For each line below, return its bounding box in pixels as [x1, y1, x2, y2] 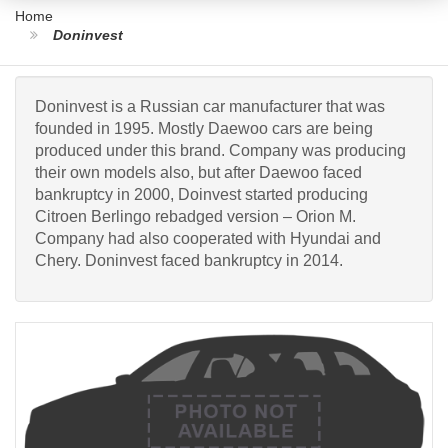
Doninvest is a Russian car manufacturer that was [35, 98, 385, 115]
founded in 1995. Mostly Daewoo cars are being [35, 120, 373, 137]
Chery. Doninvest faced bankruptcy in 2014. [35, 252, 343, 269]
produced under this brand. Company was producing [35, 142, 406, 159]
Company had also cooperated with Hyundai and [35, 230, 381, 247]
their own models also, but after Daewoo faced [35, 164, 362, 181]
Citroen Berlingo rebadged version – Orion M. [35, 208, 356, 225]
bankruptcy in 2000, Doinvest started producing [35, 186, 368, 203]
